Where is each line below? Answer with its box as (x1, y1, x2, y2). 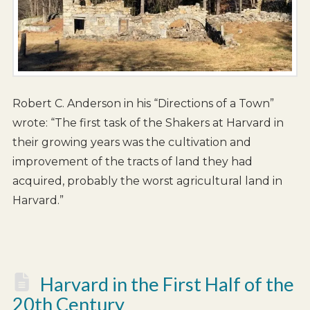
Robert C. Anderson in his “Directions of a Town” (12, 97, 274, 110)
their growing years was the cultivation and (12, 136, 251, 149)
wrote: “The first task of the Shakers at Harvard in (12, 116, 284, 129)
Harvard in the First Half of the (40, 273, 295, 296)
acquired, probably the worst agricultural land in (12, 174, 282, 188)
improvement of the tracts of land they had (12, 155, 253, 168)
